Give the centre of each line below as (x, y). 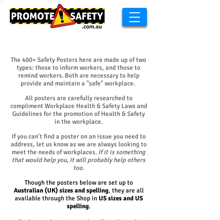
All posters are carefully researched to (79, 98)
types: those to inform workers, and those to (79, 68)
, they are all (126, 191)
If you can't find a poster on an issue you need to (79, 137)
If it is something (122, 152)
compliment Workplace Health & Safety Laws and (79, 106)
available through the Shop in (56, 198)
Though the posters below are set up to (79, 183)
